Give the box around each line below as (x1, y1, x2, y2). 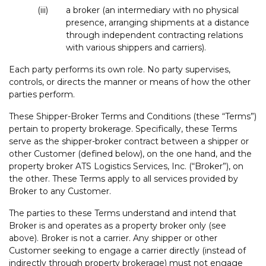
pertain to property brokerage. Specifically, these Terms (9, 123, 237, 134)
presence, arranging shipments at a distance (66, 17, 249, 28)
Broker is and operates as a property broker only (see (9, 220, 226, 231)
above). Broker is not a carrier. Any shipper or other (9, 232, 217, 243)
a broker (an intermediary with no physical (66, 4, 239, 15)
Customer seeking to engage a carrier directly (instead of (9, 245, 246, 256)
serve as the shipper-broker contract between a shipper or (9, 135, 249, 147)
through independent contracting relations (66, 29, 243, 40)
